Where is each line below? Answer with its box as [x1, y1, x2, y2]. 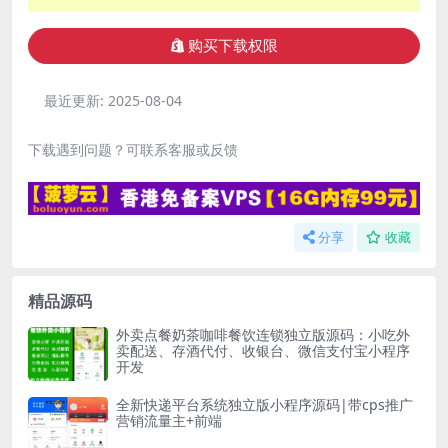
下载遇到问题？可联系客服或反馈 [28, 140, 238, 160]
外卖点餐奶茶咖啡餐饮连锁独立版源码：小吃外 [116, 325, 410, 345]
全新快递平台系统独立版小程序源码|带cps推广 [116, 394, 413, 414]
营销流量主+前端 [116, 410, 222, 430]
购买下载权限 [187, 38, 278, 55]
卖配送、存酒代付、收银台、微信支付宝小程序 [116, 341, 410, 361]
